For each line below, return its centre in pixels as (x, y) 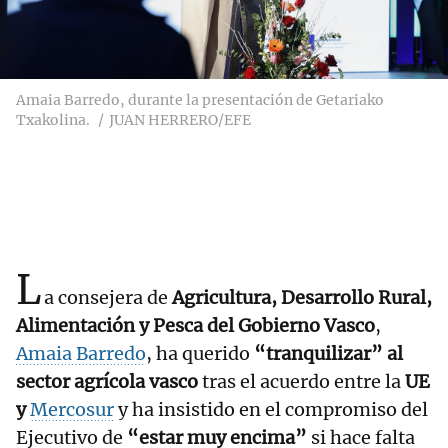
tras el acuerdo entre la (301, 382)
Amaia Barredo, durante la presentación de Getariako (200, 100)
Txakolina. (53, 120)
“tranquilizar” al (328, 354)
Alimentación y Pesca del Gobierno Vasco (195, 326)
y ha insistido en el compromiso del (271, 410)
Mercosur (72, 410)
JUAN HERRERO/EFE (180, 120)
